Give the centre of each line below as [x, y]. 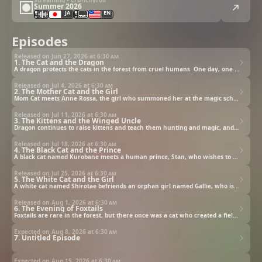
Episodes [40, 41]
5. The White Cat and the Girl [64, 179]
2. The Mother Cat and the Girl [66, 91]
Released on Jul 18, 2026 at [54, 144]
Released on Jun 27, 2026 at [56, 56]
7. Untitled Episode [47, 237]
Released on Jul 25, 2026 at [54, 173]
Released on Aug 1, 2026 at [55, 202]
